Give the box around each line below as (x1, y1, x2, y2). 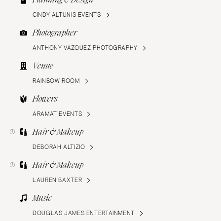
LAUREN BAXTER (33, 176, 82, 184)
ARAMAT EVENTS (33, 110, 82, 117)
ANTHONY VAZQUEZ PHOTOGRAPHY (33, 44, 138, 51)
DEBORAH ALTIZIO (33, 143, 85, 150)
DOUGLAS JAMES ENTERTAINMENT (33, 209, 135, 217)
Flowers (33, 93, 57, 105)
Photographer (33, 27, 77, 38)
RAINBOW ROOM (33, 77, 80, 84)
